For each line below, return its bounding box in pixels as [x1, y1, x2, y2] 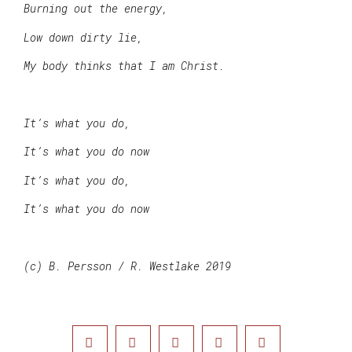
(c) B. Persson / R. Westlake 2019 [24, 258, 231, 273]
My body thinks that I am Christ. [24, 58, 225, 74]
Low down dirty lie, [24, 29, 143, 45]
